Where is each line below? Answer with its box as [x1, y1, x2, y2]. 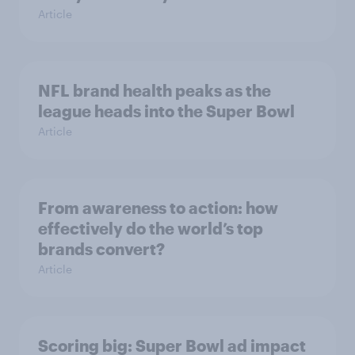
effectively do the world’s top [38, 219, 263, 238]
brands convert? [38, 239, 165, 258]
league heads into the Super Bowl [38, 101, 295, 120]
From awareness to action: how [38, 198, 278, 217]
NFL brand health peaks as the [38, 81, 271, 100]
